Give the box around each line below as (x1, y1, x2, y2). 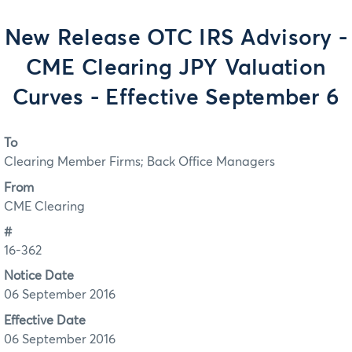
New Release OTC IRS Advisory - (4, 27, 348, 49)
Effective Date (4, 313, 86, 327)
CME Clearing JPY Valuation (25, 57, 327, 79)
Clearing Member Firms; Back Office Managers (4, 156, 275, 169)
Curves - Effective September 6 (12, 87, 340, 109)
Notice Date (4, 269, 74, 283)
